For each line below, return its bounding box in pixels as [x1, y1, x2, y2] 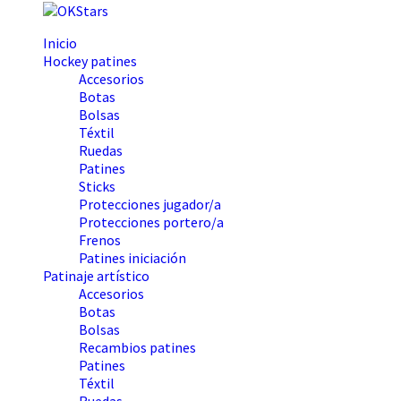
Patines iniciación [79, 248, 186, 267]
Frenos [79, 230, 121, 249]
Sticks [79, 176, 115, 195]
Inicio [43, 33, 77, 52]
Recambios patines [79, 337, 196, 356]
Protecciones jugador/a [79, 194, 221, 213]
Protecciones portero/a [79, 212, 224, 231]
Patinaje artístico [43, 266, 149, 285]
